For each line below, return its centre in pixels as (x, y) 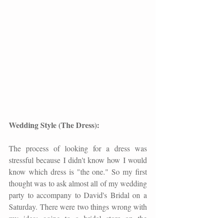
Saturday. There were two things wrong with (78, 207)
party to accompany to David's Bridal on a (78, 195)
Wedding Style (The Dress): (54, 125)
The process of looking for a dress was (78, 148)
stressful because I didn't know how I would (78, 160)
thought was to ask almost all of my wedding (78, 183)
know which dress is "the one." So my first (78, 172)
